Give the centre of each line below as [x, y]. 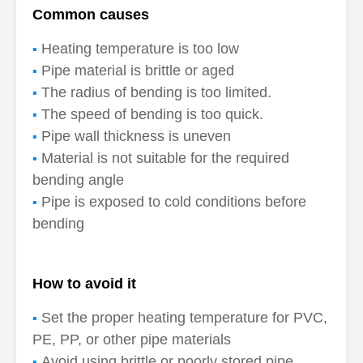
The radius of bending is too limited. [156, 92]
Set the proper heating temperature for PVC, [184, 318]
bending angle [78, 180]
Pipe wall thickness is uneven [136, 136]
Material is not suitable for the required [165, 158]
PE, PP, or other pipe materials [132, 340]
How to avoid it [84, 284]
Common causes [91, 14]
